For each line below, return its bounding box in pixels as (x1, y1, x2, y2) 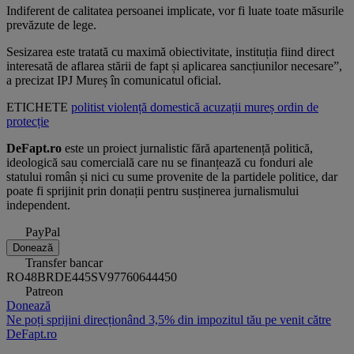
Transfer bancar (25, 256, 103, 270)
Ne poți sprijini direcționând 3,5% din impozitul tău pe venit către (6, 313, 331, 327)
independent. (6, 198, 70, 213)
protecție (6, 115, 49, 129)
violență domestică (107, 100, 203, 115)
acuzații (203, 100, 244, 115)
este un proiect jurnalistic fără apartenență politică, (62, 141, 313, 156)
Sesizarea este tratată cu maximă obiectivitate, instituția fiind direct (6, 45, 334, 59)
